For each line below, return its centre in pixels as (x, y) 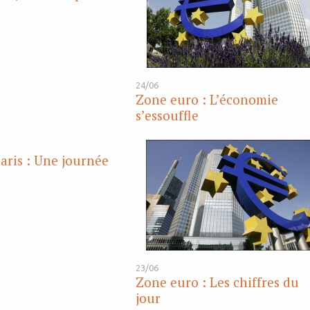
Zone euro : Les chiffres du (218, 282)
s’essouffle (167, 116)
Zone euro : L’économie (207, 100)
